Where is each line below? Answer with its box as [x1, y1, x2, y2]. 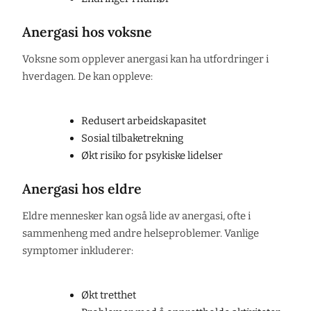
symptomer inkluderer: [22, 244, 133, 257]
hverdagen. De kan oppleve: [22, 69, 153, 83]
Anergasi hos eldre [22, 179, 142, 197]
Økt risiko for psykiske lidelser [81, 149, 223, 162]
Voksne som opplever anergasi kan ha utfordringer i [22, 52, 269, 65]
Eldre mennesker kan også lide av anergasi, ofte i [22, 209, 251, 222]
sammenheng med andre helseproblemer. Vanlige [22, 226, 259, 239]
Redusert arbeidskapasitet [81, 114, 206, 127]
